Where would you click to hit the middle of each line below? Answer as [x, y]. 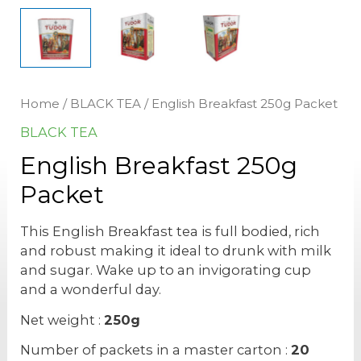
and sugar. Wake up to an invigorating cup [166, 270]
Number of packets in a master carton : [156, 349]
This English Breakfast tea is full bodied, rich [170, 232]
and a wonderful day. [91, 290]
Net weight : [62, 320]
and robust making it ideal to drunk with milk [176, 251]
